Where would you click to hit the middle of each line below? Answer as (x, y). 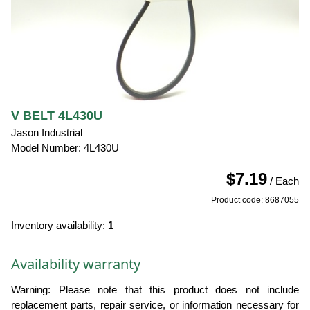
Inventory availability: (60, 226)
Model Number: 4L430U (65, 148)
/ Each (283, 181)
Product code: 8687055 (255, 200)
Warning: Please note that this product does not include (155, 290)
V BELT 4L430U (57, 116)
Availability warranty (76, 264)
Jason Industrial (47, 133)
